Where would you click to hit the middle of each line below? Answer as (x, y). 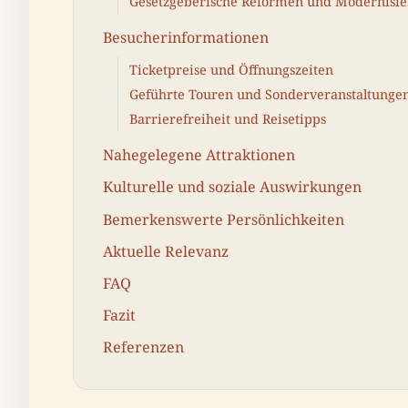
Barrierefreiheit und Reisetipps (228, 119)
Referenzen (143, 347)
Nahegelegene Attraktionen (199, 155)
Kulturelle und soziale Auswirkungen (232, 187)
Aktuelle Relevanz (166, 251)
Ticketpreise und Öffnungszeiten (231, 69)
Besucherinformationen (186, 37)
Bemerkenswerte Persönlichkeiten (224, 219)
